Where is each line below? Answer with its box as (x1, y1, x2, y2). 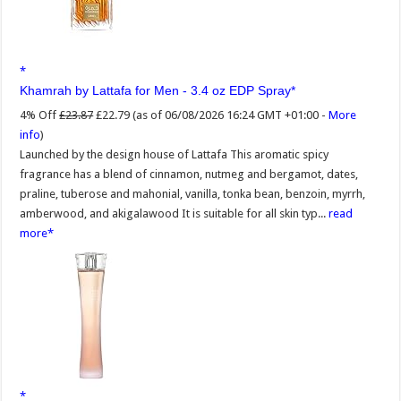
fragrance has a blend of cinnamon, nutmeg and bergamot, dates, (20, 166, 359, 181)
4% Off (20, 107, 57, 122)
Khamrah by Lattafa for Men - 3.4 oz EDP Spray (20, 82, 292, 98)
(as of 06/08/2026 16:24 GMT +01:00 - (132, 107, 329, 122)
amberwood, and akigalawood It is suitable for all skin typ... (20, 206, 329, 220)
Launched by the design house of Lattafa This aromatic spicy (20, 147, 329, 161)
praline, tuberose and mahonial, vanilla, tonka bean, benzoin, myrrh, (20, 186, 366, 200)
